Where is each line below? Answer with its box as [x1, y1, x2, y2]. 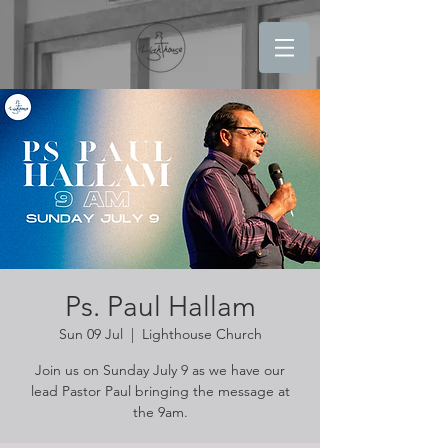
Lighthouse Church [141, 325, 262, 343]
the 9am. [132, 403, 188, 421]
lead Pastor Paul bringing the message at [30, 382, 290, 400]
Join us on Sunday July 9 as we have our [35, 361, 285, 379]
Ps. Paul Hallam [64, 290, 256, 323]
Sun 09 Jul [58, 325, 123, 343]
